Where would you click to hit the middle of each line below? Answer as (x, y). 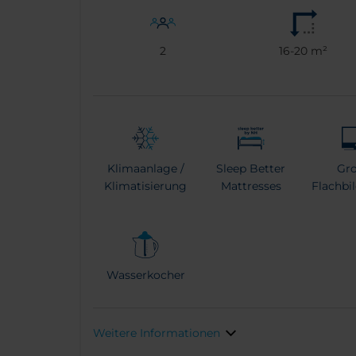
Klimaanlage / (145, 169)
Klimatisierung (146, 186)
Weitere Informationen (157, 333)
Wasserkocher (145, 275)
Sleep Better (251, 169)
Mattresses (251, 186)
